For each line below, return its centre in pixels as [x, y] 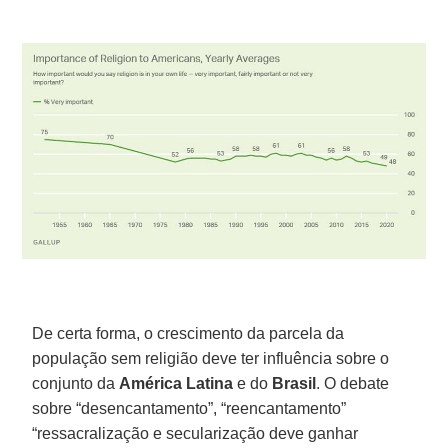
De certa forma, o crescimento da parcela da [188, 333]
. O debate [353, 383]
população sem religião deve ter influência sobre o [211, 358]
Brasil [294, 383]
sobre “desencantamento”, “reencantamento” [189, 408]
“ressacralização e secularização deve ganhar [195, 433]
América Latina [176, 383]
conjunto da [76, 383]
